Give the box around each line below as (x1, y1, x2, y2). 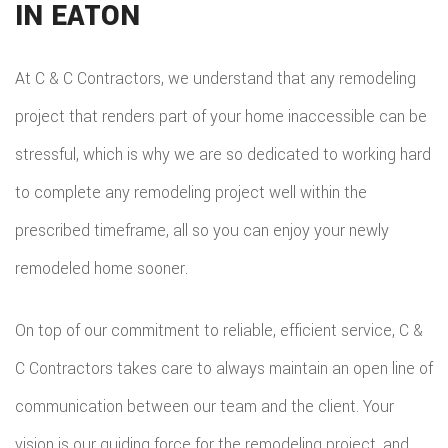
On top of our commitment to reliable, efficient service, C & (15, 319, 423, 342)
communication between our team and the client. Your (15, 395, 394, 418)
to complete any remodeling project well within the (15, 181, 367, 204)
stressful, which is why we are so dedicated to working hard (15, 143, 431, 166)
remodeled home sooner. (15, 257, 188, 280)
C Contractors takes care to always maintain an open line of (15, 357, 433, 380)
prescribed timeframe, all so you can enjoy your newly (15, 219, 389, 242)
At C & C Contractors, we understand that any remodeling (15, 67, 416, 90)
